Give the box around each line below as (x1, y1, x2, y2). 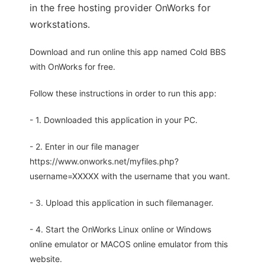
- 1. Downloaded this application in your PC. (30, 115, 198, 125)
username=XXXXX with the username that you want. (30, 171, 230, 182)
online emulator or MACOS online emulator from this (30, 239, 228, 250)
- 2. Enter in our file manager (30, 141, 139, 152)
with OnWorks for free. (30, 62, 115, 72)
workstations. (30, 18, 90, 31)
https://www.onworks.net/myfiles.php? (30, 156, 179, 167)
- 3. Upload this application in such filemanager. (30, 198, 214, 208)
